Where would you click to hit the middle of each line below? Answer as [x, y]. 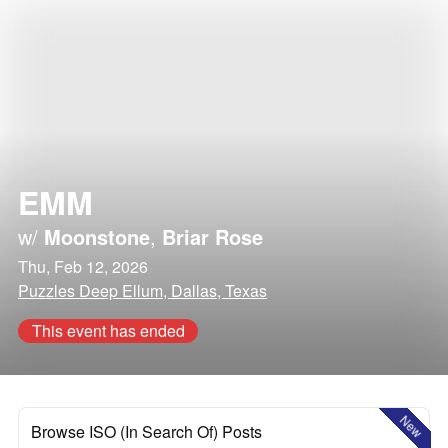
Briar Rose [212, 236]
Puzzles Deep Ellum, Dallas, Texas [142, 290]
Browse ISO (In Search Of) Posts [146, 431]
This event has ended [108, 330]
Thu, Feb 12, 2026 [83, 266]
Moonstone [97, 236]
